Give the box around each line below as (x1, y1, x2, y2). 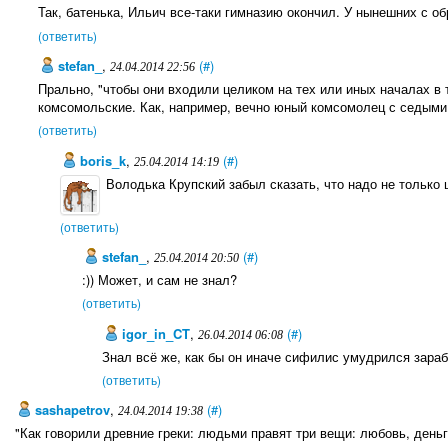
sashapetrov (31, 400, 110, 420)
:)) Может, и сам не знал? (81, 270, 237, 290)
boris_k (76, 150, 127, 170)
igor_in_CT (118, 323, 191, 343)
